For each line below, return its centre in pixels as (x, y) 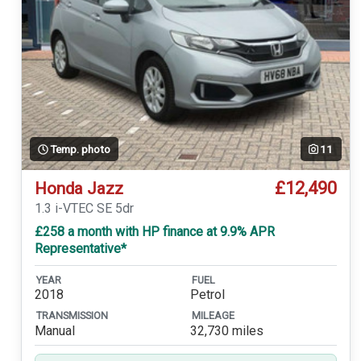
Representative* (80, 249)
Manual (54, 330)
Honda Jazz (79, 188)
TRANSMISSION (72, 316)
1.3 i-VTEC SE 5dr (84, 209)
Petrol (207, 295)
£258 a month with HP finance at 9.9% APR (154, 232)
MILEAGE (213, 316)
